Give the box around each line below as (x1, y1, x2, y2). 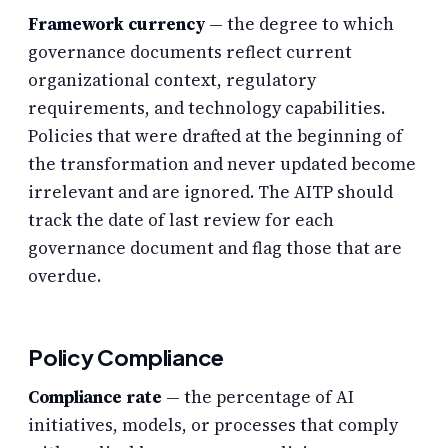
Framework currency (28, 12, 206, 37)
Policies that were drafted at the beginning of (28, 124, 403, 149)
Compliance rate (28, 385, 162, 410)
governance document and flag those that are (28, 236, 402, 261)
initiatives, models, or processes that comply (28, 413, 398, 438)
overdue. (28, 264, 101, 289)
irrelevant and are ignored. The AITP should (28, 180, 393, 205)
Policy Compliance (28, 343, 225, 372)
